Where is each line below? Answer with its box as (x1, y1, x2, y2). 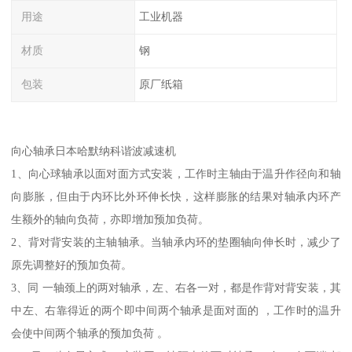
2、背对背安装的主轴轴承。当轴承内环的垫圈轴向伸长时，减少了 (11, 235, 341, 248)
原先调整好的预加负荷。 (11, 258, 133, 271)
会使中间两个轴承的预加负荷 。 (11, 326, 169, 339)
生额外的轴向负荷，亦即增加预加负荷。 (11, 212, 210, 225)
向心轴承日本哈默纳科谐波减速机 (11, 144, 177, 157)
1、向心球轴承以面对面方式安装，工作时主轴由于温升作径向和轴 (11, 167, 341, 180)
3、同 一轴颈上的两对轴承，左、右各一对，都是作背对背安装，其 (11, 280, 341, 294)
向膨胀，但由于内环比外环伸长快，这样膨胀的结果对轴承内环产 (11, 189, 341, 203)
